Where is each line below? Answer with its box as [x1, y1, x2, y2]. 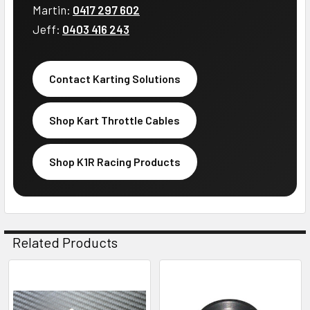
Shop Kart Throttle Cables [49, 113, 180, 127]
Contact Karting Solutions [49, 71, 181, 85]
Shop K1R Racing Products [49, 154, 181, 168]
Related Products [12, 233, 118, 250]
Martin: [33, 2, 73, 17]
